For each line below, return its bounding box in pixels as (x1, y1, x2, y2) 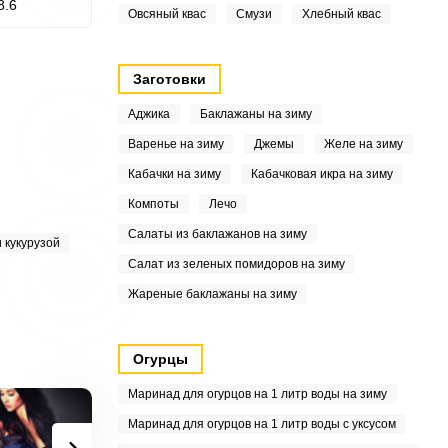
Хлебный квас (301, 7, 381, 21)
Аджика (127, 107, 170, 121)
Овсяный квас (127, 7, 206, 21)
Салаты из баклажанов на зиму (127, 227, 307, 241)
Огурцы (132, 351, 188, 367)
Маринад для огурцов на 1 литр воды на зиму (127, 387, 387, 401)
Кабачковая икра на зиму (250, 167, 393, 181)
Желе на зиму (323, 137, 403, 151)
